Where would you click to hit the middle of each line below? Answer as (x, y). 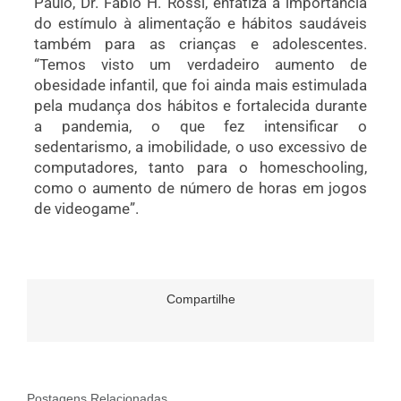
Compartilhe (200, 299)
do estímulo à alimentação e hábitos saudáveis (200, 23)
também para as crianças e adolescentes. (200, 43)
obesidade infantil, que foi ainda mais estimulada (200, 85)
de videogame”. (86, 208)
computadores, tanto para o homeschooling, (200, 167)
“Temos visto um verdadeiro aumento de (200, 64)
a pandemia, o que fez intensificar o (200, 126)
